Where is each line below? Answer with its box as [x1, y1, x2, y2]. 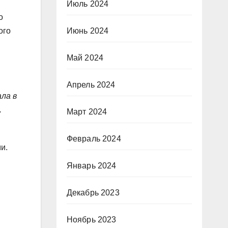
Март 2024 [66, 107, 107, 116]
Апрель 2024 [66, 80, 116, 89]
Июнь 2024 [66, 26, 109, 35]
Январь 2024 [66, 161, 117, 170]
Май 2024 [66, 53, 104, 62]
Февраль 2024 [66, 134, 121, 143]
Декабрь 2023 [66, 188, 120, 197]
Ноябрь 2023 [66, 215, 117, 224]
